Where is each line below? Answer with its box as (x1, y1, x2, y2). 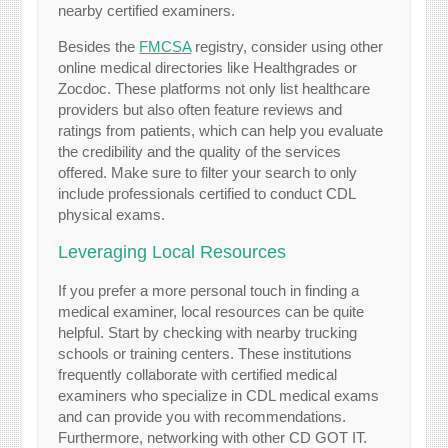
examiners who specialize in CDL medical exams (58, 386, 380, 404)
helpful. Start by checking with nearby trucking (58, 323, 358, 341)
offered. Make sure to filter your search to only (58, 163, 358, 181)
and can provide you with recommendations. (58, 407, 347, 425)
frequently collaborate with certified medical (58, 365, 338, 383)
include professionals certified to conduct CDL (58, 184, 356, 202)
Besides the (58, 37, 140, 55)
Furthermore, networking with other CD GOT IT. (58, 428, 368, 446)
